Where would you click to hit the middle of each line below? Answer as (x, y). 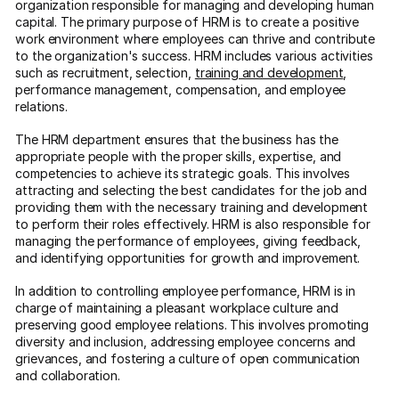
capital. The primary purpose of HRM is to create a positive (187, 21)
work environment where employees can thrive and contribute (195, 38)
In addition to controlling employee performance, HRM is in (186, 291)
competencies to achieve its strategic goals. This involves (183, 173)
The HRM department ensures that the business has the (177, 139)
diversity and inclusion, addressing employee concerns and (186, 342)
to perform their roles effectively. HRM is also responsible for (193, 224)
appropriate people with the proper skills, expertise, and (179, 156)
